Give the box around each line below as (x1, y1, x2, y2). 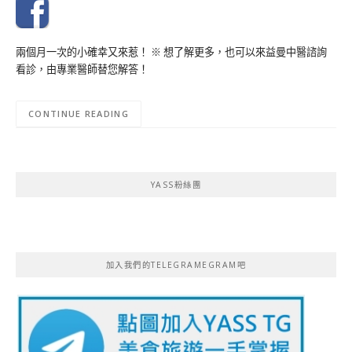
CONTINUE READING (28, 108, 129, 120)
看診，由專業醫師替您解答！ (16, 61, 148, 76)
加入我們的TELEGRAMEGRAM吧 (105, 259, 247, 271)
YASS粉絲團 (150, 179, 202, 190)
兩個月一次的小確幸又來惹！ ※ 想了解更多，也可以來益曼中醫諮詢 (16, 44, 327, 59)
